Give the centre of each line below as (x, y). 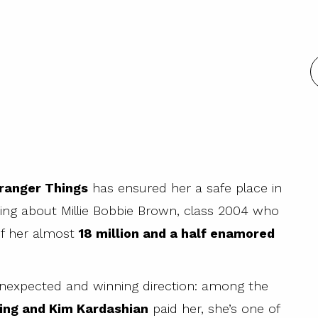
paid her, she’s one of (214, 309)
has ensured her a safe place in (185, 188)
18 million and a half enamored (177, 234)
